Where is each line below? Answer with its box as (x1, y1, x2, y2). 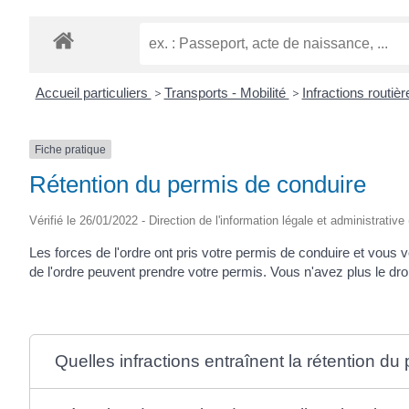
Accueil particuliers (35, 84, 152, 100)
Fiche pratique (35, 142, 106, 156)
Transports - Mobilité (163, 84, 289, 100)
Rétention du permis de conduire (29, 171, 366, 198)
